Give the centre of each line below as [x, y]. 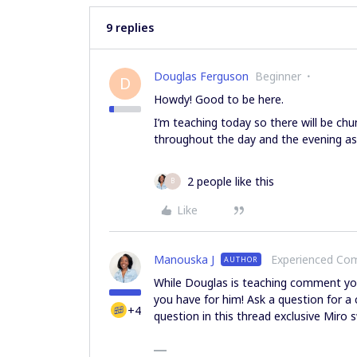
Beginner [278, 76]
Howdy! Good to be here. [220, 99]
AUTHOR [241, 259]
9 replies [130, 27]
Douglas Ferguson [201, 76]
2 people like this [231, 181]
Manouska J [184, 259]
